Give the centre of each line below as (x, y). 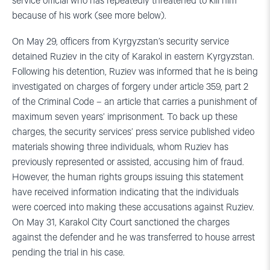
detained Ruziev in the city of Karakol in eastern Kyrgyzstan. (133, 57)
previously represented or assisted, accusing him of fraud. (128, 162)
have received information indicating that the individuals (125, 192)
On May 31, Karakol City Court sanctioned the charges (121, 222)
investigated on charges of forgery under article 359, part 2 (130, 87)
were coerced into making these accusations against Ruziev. (133, 207)
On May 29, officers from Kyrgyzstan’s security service (121, 42)
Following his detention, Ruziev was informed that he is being (135, 72)
